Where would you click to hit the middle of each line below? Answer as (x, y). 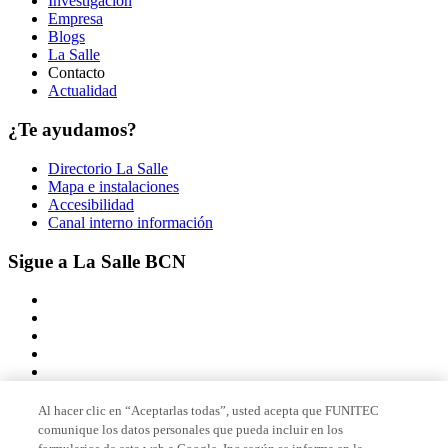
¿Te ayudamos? (72, 130)
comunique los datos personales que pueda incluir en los (191, 429)
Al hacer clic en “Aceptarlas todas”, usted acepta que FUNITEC (209, 410)
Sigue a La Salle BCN (97, 261)
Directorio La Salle (108, 168)
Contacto (76, 73)
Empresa (75, 19)
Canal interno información (130, 222)
